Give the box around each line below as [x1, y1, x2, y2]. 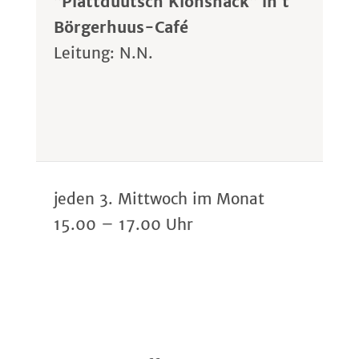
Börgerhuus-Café [54, 18, 189, 38]
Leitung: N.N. [54, 43, 154, 63]
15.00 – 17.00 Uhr [54, 215, 194, 235]
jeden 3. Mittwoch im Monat [54, 189, 265, 209]
